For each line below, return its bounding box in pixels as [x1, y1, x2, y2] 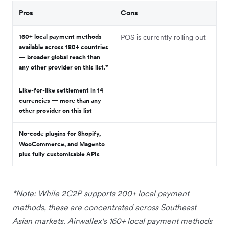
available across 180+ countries [19, 43, 108, 51]
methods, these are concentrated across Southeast [12, 202, 196, 213]
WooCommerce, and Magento [19, 140, 105, 148]
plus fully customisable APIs [19, 150, 100, 158]
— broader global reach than [19, 53, 100, 61]
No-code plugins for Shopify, [19, 130, 101, 138]
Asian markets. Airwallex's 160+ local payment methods [12, 216, 212, 226]
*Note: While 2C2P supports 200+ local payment [12, 188, 189, 199]
